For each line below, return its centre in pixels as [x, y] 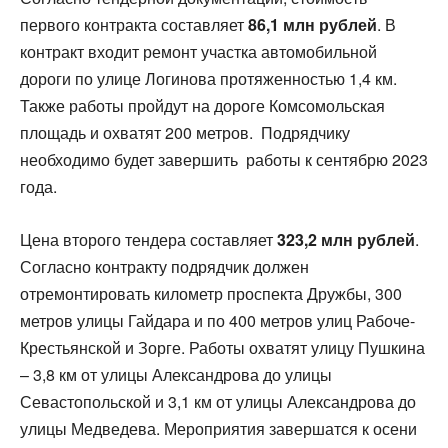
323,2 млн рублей [346, 239]
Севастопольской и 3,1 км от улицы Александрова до [218, 401]
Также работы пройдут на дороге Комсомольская [202, 105]
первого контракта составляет [134, 24]
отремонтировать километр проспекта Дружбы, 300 [211, 293]
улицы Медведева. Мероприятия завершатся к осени [218, 428]
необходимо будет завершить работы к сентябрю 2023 [224, 159]
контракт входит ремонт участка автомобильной [198, 51]
